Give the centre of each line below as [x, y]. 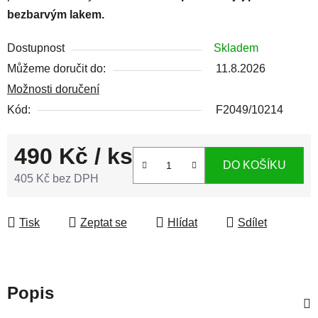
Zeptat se [104, 222]
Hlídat [182, 222]
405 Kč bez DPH [56, 178]
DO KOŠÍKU [254, 165]
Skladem [236, 48]
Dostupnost [36, 48]
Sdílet [252, 222]
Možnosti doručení [53, 89]
